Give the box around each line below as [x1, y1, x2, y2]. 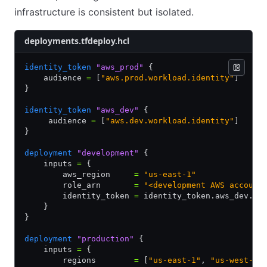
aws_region [24, 170, 134, 179]
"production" [72, 234, 134, 243]
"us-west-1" [210, 256, 263, 265]
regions [24, 256, 134, 265]
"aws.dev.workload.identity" [105, 116, 234, 125]
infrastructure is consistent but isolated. [14, 6, 194, 18]
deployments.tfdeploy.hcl [24, 35, 129, 46]
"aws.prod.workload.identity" [101, 73, 234, 82]
